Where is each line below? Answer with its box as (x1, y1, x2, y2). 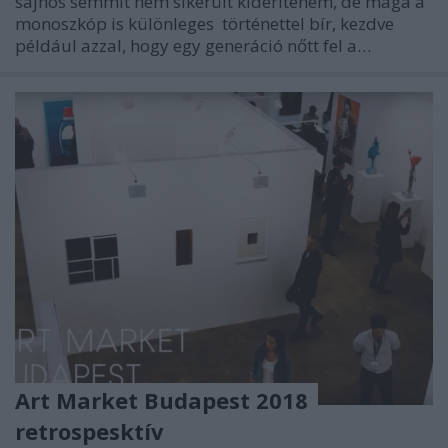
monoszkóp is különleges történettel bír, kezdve (15, 11, 394, 35)
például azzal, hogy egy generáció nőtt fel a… (15, 33, 371, 57)
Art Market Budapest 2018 (15, 385, 308, 416)
